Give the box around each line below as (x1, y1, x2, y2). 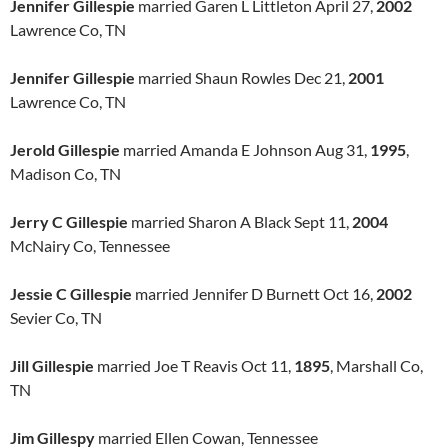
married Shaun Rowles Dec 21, (135, 68, 348, 87)
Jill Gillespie (10, 356, 94, 375)
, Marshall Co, (330, 356, 423, 375)
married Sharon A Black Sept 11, (128, 212, 349, 231)
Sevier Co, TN (10, 308, 102, 327)
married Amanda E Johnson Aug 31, (120, 140, 370, 159)
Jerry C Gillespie (10, 212, 128, 231)
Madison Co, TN (10, 164, 121, 183)
